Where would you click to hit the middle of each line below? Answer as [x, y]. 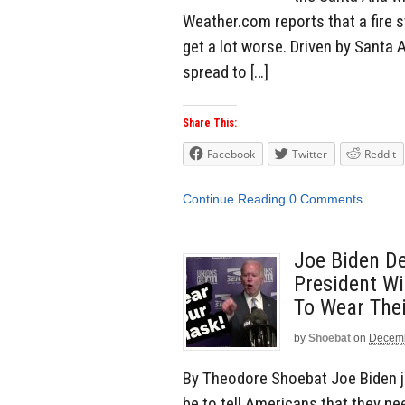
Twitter [310, 155]
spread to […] [226, 71]
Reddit [380, 155]
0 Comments [326, 199]
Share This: [210, 123]
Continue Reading [234, 199]
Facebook [231, 155]
